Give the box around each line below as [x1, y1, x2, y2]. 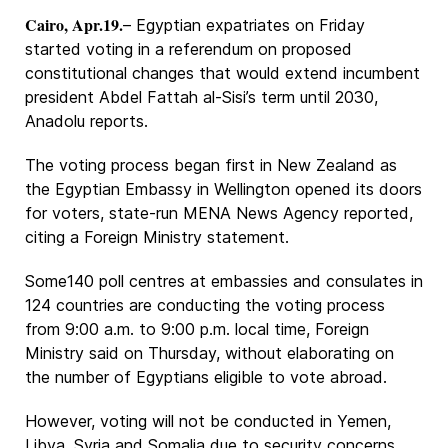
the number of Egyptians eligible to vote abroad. [25, 367, 387, 387]
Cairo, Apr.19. [25, 13, 123, 36]
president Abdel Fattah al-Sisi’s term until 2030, [25, 87, 378, 107]
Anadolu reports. [25, 111, 148, 131]
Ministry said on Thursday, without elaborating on [25, 343, 394, 363]
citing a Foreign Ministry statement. [25, 227, 289, 247]
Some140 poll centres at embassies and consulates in [25, 271, 423, 291]
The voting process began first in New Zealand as [25, 155, 397, 175]
